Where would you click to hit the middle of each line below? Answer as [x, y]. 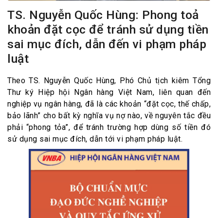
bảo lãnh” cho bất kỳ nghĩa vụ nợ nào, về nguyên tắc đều [109, 116]
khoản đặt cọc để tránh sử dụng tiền [108, 30]
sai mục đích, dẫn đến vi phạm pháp [107, 44]
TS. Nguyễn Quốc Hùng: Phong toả [103, 15]
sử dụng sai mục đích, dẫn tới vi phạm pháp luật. [95, 139]
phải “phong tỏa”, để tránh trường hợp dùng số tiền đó [109, 127]
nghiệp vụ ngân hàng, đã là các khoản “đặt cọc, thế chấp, [109, 104]
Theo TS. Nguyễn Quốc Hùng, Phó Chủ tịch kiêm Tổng [109, 81]
